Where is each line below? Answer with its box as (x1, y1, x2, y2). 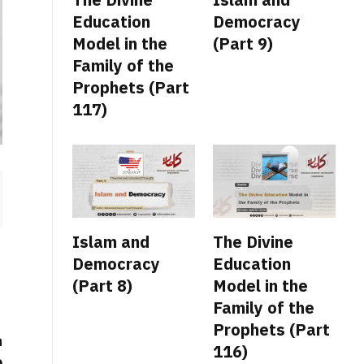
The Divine (213, 230, 293, 253)
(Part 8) (72, 274, 132, 297)
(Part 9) (213, 32, 277, 54)
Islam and (72, 230, 149, 253)
